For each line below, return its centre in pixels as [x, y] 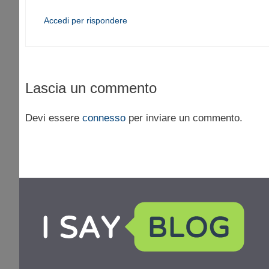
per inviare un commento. [184, 118]
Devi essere [54, 118]
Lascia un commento [91, 88]
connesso [104, 118]
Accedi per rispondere [86, 20]
